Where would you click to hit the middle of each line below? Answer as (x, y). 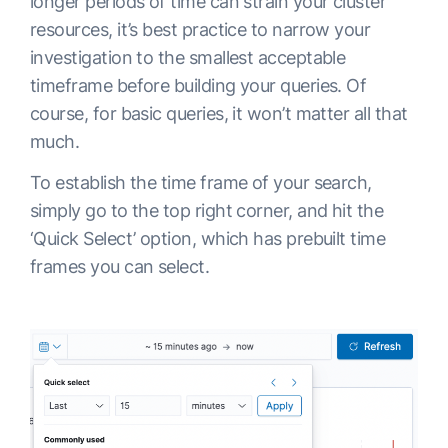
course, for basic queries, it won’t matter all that (219, 113)
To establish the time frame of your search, (201, 182)
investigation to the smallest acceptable (188, 57)
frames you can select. (120, 266)
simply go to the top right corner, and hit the (207, 210)
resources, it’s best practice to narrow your (200, 29)
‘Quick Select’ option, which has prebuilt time (208, 238)
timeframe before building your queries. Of (198, 85)
